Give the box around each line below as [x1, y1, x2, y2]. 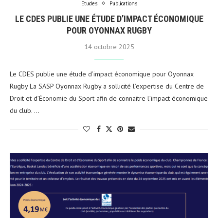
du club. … [10, 106, 39, 115]
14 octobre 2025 [84, 42, 134, 51]
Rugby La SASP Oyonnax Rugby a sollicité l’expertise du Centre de [10, 81, 204, 91]
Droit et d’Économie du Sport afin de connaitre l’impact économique [10, 93, 208, 103]
